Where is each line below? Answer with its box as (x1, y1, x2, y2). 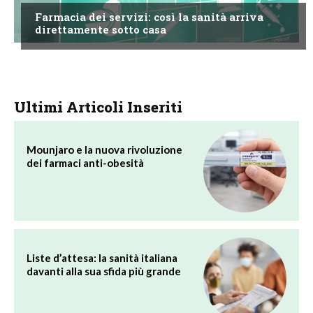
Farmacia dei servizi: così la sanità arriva (35, 10, 263, 24)
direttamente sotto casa (35, 22, 166, 37)
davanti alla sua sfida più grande (27, 265, 181, 278)
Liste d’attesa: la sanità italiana (27, 252, 177, 265)
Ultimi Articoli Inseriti (14, 97, 182, 117)
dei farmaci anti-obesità (27, 156, 144, 170)
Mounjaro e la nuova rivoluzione (27, 143, 182, 156)
